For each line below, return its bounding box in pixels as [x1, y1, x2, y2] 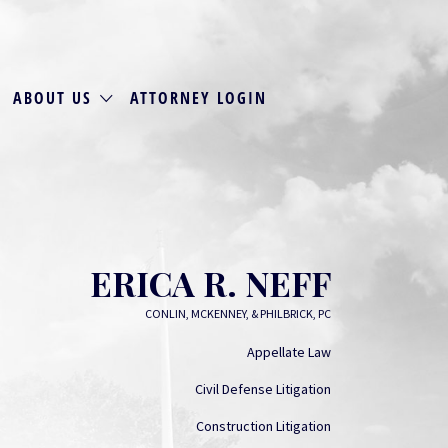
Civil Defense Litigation [195, 380, 331, 398]
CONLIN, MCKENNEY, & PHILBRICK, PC [145, 306, 331, 321]
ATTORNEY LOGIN [129, 86, 267, 109]
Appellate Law [247, 343, 331, 361]
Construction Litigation [196, 417, 331, 435]
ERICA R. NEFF [90, 260, 331, 306]
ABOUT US [13, 86, 93, 109]
